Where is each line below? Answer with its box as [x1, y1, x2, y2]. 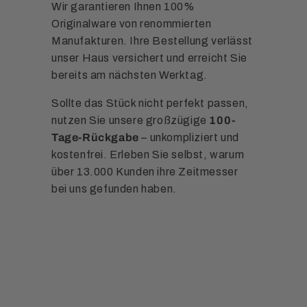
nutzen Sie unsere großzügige [51, 114, 210, 127]
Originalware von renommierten [51, 18, 212, 30]
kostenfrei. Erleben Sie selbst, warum [51, 149, 245, 161]
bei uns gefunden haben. [51, 183, 177, 195]
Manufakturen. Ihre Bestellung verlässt [51, 35, 253, 47]
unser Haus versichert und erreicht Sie [51, 52, 247, 64]
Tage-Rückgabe [51, 132, 139, 144]
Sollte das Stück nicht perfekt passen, [51, 97, 249, 110]
